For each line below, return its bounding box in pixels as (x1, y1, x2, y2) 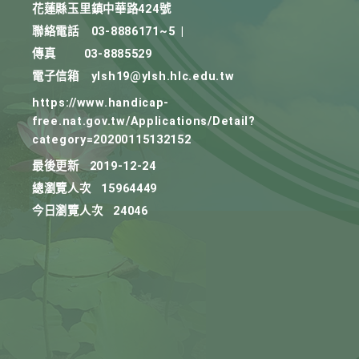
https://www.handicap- (32, 96, 170, 110)
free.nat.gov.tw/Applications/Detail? (32, 115, 256, 128)
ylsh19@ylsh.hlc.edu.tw (91, 70, 235, 83)
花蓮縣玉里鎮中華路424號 (32, 2, 171, 16)
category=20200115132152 (32, 133, 192, 147)
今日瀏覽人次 (32, 204, 103, 218)
